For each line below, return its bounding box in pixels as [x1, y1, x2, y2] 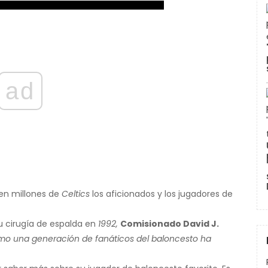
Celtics [62, 188, 90, 200]
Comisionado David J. [120, 218, 219, 230]
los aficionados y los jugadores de [90, 188, 233, 200]
